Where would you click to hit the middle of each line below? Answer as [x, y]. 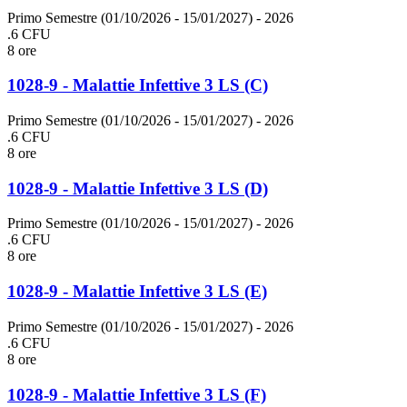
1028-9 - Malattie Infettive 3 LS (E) [137, 292]
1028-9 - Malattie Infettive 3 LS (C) [138, 85]
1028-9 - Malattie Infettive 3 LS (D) [138, 188]
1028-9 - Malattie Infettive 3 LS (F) [137, 394]
